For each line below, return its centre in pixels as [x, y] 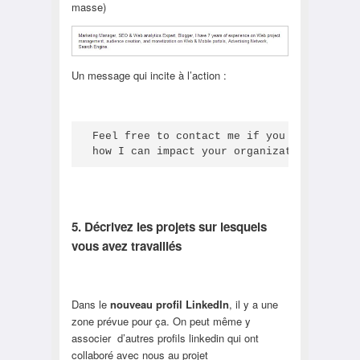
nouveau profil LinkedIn [169, 304]
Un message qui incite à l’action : [149, 75]
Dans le [90, 304]
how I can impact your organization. [205, 152]
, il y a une [253, 304]
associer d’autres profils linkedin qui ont [165, 337]
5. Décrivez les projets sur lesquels [169, 227]
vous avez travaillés [126, 246]
